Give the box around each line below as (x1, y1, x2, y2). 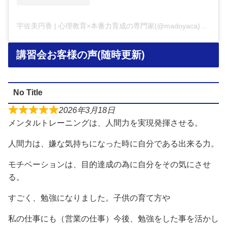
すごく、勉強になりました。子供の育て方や (8, 193, 170, 202)
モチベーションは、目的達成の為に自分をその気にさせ (8, 160, 211, 169)
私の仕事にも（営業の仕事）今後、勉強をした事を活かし (8, 214, 219, 223)
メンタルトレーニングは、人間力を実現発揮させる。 (8, 118, 203, 127)
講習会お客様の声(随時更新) (16, 49, 145, 60)
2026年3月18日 (59, 105, 115, 115)
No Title (13, 88, 43, 97)
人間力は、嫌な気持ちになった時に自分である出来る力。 (8, 139, 219, 148)
